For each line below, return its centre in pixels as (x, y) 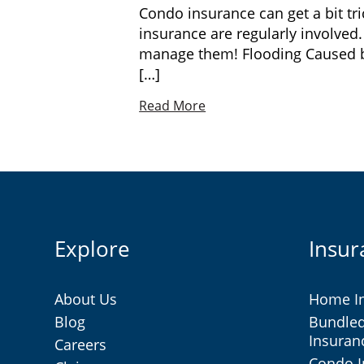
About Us (86, 299)
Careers (80, 344)
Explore (92, 249)
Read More (173, 106)
